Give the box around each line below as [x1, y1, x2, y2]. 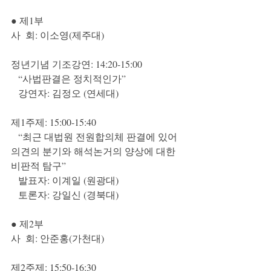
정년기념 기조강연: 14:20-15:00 [11, 57, 142, 70]
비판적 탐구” [11, 159, 66, 172]
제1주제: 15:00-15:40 [11, 116, 96, 128]
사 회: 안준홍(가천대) [11, 232, 104, 244]
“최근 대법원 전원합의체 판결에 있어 [11, 130, 18, 143]
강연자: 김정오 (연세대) [18, 87, 119, 99]
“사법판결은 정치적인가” [18, 72, 126, 85]
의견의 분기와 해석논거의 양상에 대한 [11, 145, 178, 157]
